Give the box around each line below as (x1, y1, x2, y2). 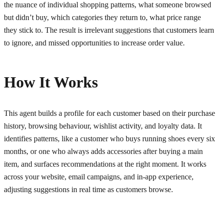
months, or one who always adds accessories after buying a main (4, 147, 203, 155)
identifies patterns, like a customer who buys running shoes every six (4, 134, 215, 143)
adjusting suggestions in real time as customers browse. (4, 185, 173, 194)
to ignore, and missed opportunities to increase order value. (4, 38, 185, 47)
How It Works (4, 73, 98, 91)
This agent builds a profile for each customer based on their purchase (4, 109, 215, 117)
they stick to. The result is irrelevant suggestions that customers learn (4, 25, 214, 34)
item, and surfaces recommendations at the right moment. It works (4, 159, 206, 168)
